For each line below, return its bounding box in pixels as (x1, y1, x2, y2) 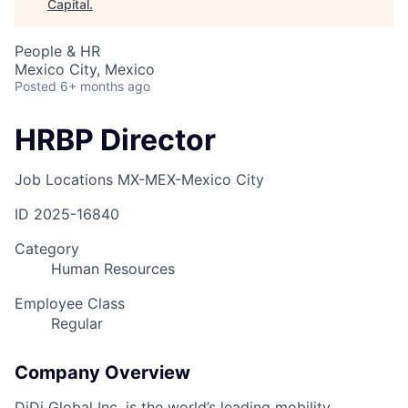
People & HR (15, 42, 100, 60)
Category (15, 240, 79, 259)
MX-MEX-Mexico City (117, 170, 264, 189)
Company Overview (15, 362, 190, 384)
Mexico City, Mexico (15, 60, 155, 78)
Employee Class (15, 294, 125, 313)
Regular (51, 314, 103, 333)
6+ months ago (60, 78, 150, 94)
